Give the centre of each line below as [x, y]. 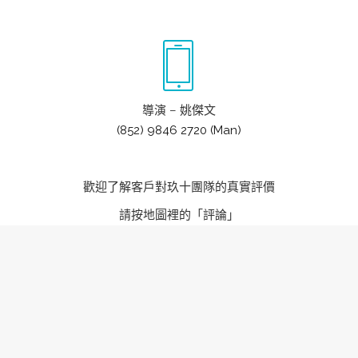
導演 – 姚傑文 [179, 110]
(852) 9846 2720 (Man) [179, 130]
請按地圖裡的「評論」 [179, 215]
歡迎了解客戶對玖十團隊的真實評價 [179, 187]
